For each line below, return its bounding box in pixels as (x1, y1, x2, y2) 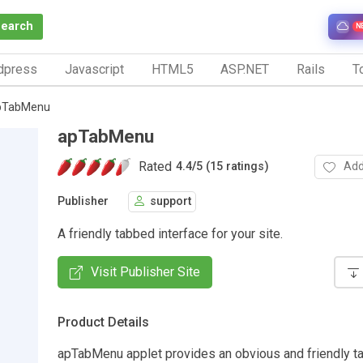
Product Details (58, 314, 149, 330)
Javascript (64, 61, 124, 77)
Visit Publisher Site (91, 263, 200, 280)
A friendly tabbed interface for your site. (58, 225, 283, 241)
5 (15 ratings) (196, 160, 269, 174)
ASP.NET (220, 61, 270, 77)
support (150, 194, 191, 209)
